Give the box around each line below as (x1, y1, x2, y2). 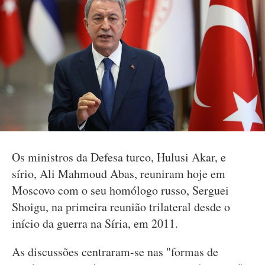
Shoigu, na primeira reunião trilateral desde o (12, 199, 230, 215)
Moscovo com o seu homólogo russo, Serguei (12, 182, 229, 198)
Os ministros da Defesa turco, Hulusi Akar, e (12, 149, 226, 165)
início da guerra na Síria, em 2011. (12, 215, 178, 231)
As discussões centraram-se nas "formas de (12, 244, 218, 260)
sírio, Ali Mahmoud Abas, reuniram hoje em (12, 166, 225, 182)
